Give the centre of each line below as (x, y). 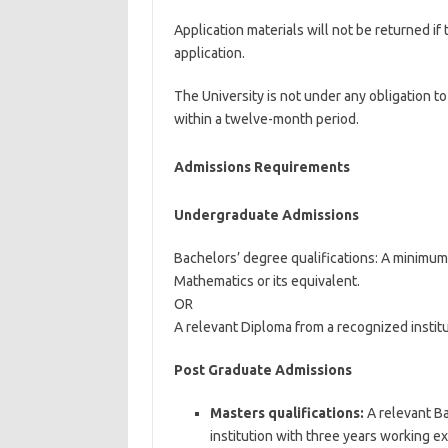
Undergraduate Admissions (266, 215)
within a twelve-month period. (266, 119)
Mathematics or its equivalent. (266, 281)
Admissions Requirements (261, 167)
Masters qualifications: (286, 413)
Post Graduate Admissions (262, 370)
